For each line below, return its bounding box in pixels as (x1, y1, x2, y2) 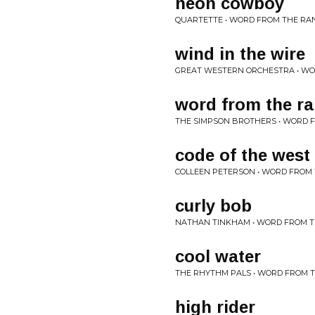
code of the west (175, 146, 310, 165)
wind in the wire (175, 44, 305, 63)
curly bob (175, 196, 252, 215)
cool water (175, 247, 261, 266)
